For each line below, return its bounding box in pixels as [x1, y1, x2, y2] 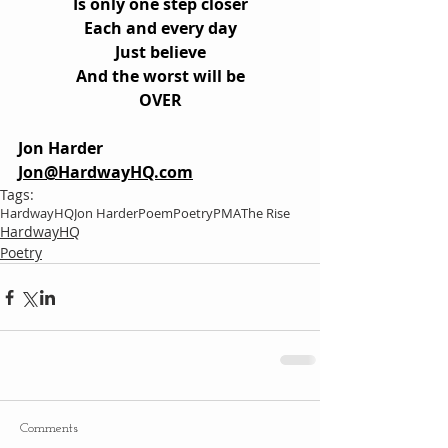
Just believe [114, 41, 206, 63]
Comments [20, 421, 78, 436]
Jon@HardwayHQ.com [18, 161, 193, 183]
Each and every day [83, 17, 237, 39]
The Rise [241, 204, 290, 222]
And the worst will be [75, 65, 245, 87]
